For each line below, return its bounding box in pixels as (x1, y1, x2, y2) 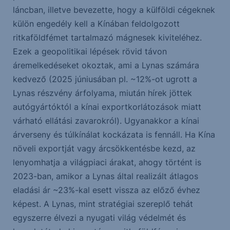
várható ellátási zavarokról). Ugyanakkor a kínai (12, 116, 199, 126)
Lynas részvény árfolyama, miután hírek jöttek (12, 88, 192, 99)
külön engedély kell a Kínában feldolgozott (12, 18, 180, 29)
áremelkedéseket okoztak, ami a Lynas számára (12, 60, 199, 71)
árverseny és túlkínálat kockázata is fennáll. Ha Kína (12, 129, 215, 140)
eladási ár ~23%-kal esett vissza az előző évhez (12, 185, 200, 196)
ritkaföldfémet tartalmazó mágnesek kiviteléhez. (12, 32, 202, 43)
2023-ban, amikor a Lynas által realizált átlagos (12, 171, 198, 182)
